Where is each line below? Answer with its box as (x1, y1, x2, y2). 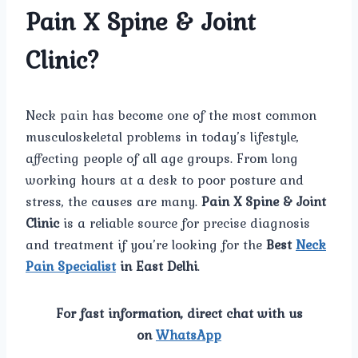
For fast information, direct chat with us (55, 302, 303, 324)
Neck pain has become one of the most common (26, 104, 316, 125)
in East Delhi (116, 255, 197, 276)
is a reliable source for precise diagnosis (59, 212, 310, 233)
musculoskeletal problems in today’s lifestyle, (26, 125, 299, 147)
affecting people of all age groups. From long (26, 147, 298, 169)
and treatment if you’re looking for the (26, 233, 266, 255)
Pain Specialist (26, 255, 116, 276)
